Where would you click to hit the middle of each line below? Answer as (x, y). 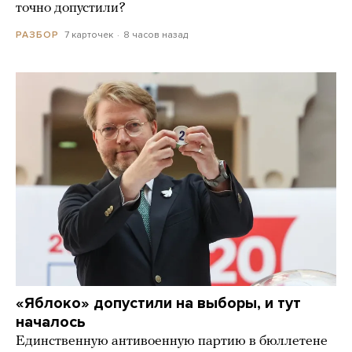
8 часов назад (155, 34)
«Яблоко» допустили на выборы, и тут (158, 303)
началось (51, 322)
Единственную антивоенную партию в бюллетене (172, 341)
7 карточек (89, 34)
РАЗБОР (37, 34)
